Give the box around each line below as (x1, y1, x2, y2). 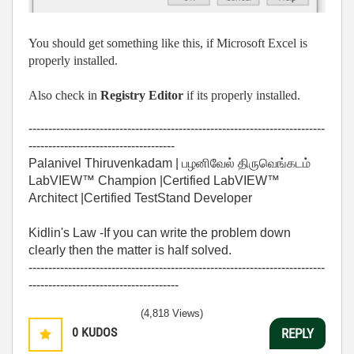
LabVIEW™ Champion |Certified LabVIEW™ (28, 174, 280, 188)
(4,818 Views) (141, 307, 203, 320)
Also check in (28, 88, 100, 103)
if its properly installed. (183, 88, 300, 103)
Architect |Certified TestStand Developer (28, 191, 252, 205)
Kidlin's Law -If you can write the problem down (28, 226, 291, 240)
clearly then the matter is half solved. (28, 243, 232, 258)
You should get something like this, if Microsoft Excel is (28, 36, 307, 51)
